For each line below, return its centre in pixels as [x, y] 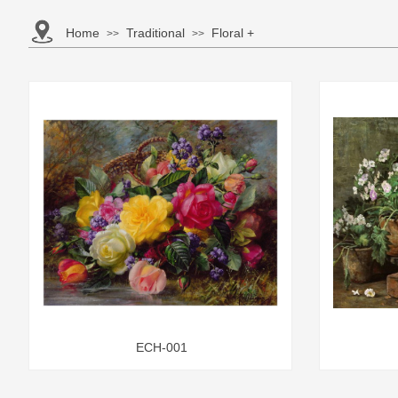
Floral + [233, 33]
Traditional [155, 33]
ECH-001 [162, 347]
